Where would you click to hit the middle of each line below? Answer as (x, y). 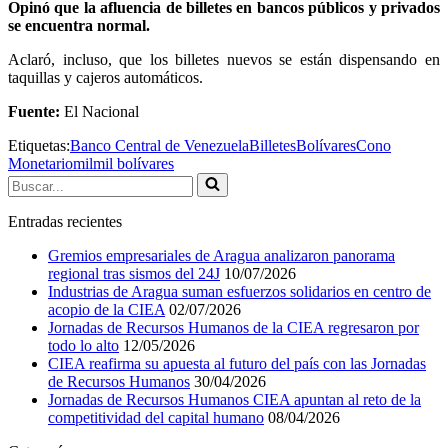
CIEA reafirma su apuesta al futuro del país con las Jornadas (237, 363)
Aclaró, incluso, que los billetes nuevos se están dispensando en (224, 59)
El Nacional (99, 111)
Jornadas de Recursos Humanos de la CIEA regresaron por (233, 327)
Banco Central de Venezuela (159, 145)
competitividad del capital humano (156, 417)
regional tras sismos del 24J (134, 273)
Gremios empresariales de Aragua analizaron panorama (221, 255)
